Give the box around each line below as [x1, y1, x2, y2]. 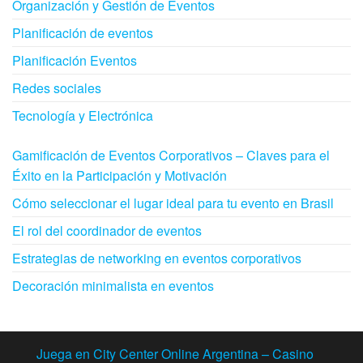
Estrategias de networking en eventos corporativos [12, 248, 301, 267]
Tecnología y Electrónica [12, 105, 153, 125]
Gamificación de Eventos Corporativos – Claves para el [12, 145, 330, 164]
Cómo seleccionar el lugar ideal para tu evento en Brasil [12, 193, 334, 212]
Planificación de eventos [12, 23, 153, 42]
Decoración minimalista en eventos [12, 275, 214, 295]
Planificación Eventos [12, 50, 137, 70]
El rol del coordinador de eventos [12, 220, 202, 240]
